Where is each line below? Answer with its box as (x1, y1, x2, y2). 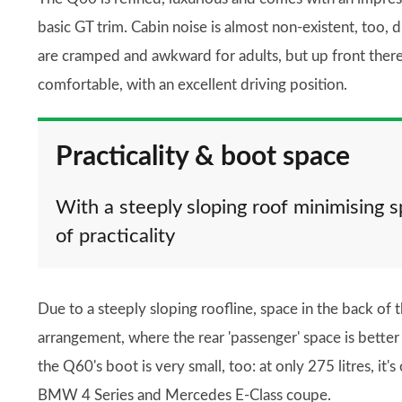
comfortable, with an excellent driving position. (38, 77, 347, 92)
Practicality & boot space (56, 144, 350, 170)
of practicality (56, 226, 175, 246)
